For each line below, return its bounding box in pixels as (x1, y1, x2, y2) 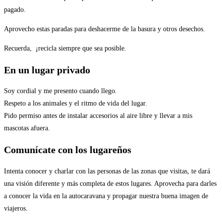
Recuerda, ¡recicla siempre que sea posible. (4, 45, 126, 53)
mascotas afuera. (4, 124, 50, 132)
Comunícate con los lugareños (4, 144, 131, 156)
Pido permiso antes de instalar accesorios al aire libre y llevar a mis (4, 112, 192, 120)
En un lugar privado (4, 64, 90, 75)
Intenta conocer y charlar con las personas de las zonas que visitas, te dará (4, 167, 210, 175)
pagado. (4, 6, 26, 14)
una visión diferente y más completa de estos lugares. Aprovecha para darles (4, 179, 217, 187)
